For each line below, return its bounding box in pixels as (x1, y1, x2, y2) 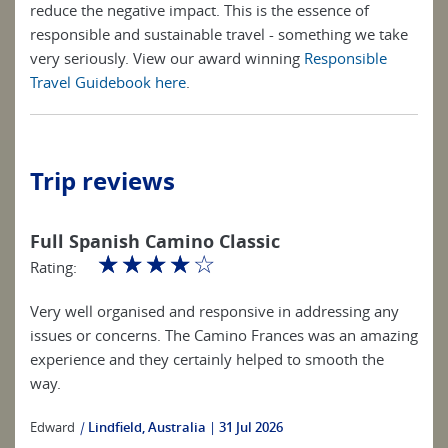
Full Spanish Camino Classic (30, 229, 280, 254)
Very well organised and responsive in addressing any (30, 301, 399, 321)
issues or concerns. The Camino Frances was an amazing (30, 325, 418, 345)
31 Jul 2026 (219, 418, 283, 436)
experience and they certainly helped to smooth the (30, 349, 384, 369)
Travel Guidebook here (30, 72, 186, 92)
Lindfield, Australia (88, 418, 206, 436)
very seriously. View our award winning (30, 48, 304, 68)
